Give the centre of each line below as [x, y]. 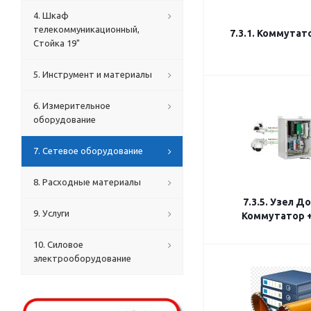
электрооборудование [82, 258]
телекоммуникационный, [86, 29]
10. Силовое [58, 244]
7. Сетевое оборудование [88, 151]
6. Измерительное [72, 106]
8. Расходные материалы [87, 182]
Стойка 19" [57, 43]
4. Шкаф [51, 15]
